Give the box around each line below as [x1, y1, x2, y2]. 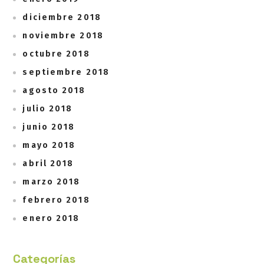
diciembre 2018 [22, 12, 101, 23]
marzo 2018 [22, 177, 81, 187]
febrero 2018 [22, 195, 90, 206]
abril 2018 [22, 159, 74, 169]
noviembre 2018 [22, 31, 104, 41]
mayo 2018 [22, 140, 76, 151]
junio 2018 [22, 122, 75, 133]
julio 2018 [22, 104, 73, 114]
